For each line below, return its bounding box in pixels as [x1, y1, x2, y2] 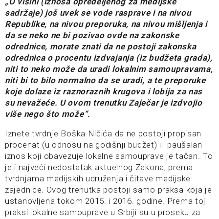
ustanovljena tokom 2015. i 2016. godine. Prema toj [5, 196, 206, 206]
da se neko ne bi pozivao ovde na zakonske [5, 30, 179, 41]
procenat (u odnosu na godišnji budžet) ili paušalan [5, 140, 202, 150]
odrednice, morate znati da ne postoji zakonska [5, 42, 197, 52]
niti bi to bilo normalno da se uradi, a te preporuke [5, 75, 206, 86]
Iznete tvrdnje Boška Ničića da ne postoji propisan [5, 129, 201, 139]
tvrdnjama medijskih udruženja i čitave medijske [5, 174, 191, 184]
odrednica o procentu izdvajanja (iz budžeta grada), [5, 53, 213, 63]
